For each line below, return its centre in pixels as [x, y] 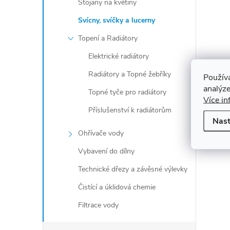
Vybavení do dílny [106, 151]
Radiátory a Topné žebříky [130, 74]
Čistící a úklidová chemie [117, 187]
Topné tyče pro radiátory [127, 92]
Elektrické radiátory [119, 56]
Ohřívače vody [101, 133]
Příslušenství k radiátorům [130, 110]
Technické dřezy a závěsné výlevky [133, 169]
